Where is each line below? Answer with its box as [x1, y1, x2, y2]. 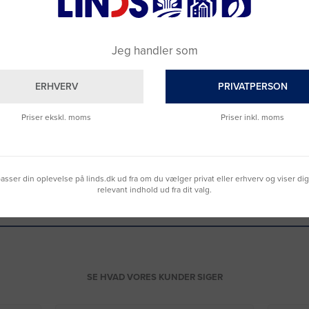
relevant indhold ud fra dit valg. [97, 185, 212, 195]
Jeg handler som [111, 43, 198, 58]
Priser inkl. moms [221, 112, 285, 123]
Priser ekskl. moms [21, 112, 92, 123]
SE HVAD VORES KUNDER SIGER [86, 272, 223, 283]
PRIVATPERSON [217, 80, 288, 92]
